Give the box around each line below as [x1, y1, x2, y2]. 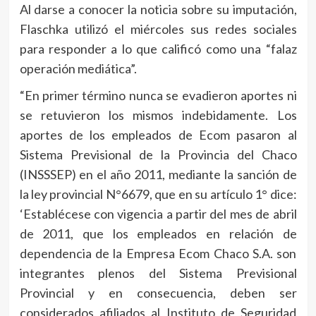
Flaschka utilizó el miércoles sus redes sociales [19, 21, 297, 37]
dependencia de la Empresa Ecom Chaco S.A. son [19, 245, 297, 262]
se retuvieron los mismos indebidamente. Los [19, 107, 297, 123]
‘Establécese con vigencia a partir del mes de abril [19, 206, 297, 222]
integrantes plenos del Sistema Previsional [19, 265, 297, 281]
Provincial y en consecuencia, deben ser [19, 285, 297, 301]
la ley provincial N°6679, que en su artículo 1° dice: [19, 186, 297, 202]
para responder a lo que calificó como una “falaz [19, 41, 297, 57]
